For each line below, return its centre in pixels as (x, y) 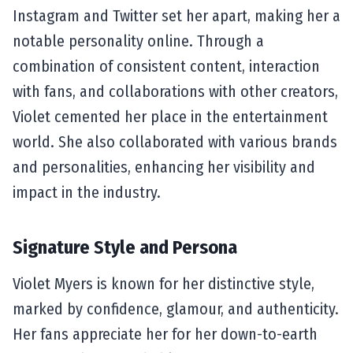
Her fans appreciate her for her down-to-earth (165, 334)
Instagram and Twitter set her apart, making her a (176, 15)
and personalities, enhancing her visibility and (164, 167)
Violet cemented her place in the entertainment (170, 116)
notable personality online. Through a (138, 41)
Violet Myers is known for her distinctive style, (163, 283)
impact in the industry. (87, 192)
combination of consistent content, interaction (166, 66)
